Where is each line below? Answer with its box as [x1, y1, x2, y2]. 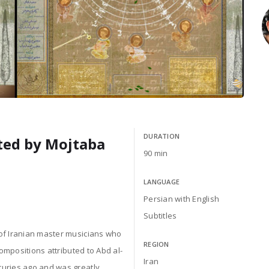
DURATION [143, 131, 180, 141]
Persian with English [143, 193, 220, 205]
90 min [143, 148, 168, 159]
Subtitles [143, 210, 177, 222]
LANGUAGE [143, 177, 180, 187]
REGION [143, 240, 169, 249]
